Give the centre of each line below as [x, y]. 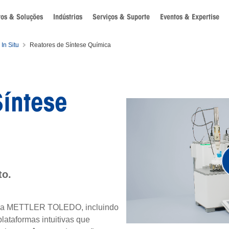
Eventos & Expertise [190, 17]
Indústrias [68, 17]
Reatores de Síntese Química [71, 45]
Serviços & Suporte [121, 17]
